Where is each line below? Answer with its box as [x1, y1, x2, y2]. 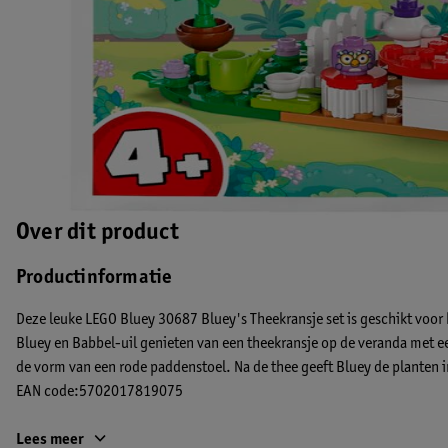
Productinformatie [16, 269, 173, 289]
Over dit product [16, 222, 179, 246]
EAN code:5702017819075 [16, 384, 183, 400]
